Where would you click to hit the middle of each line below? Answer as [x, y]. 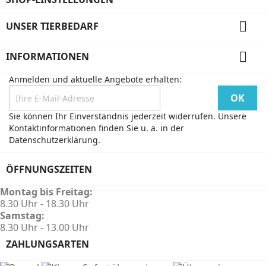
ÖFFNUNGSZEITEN [49, 169]
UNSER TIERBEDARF [52, 26]
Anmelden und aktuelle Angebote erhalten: [95, 79]
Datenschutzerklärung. [55, 140]
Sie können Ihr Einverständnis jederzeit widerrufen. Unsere [128, 116]
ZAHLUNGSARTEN [47, 244]
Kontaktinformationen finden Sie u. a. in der [96, 128]
